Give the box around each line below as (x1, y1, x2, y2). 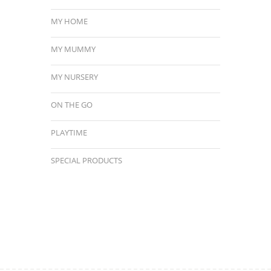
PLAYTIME (51, 126, 87, 138)
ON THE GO (51, 99, 93, 110)
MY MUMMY (51, 43, 96, 54)
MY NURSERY (51, 71, 98, 82)
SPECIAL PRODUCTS (51, 154, 122, 166)
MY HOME (51, 15, 88, 27)
